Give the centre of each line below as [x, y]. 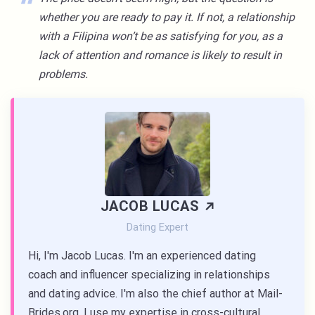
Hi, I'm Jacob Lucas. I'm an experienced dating [142, 256]
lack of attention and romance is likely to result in [160, 56]
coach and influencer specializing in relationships [149, 275]
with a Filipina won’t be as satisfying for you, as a [161, 37]
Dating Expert [157, 227]
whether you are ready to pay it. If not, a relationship [167, 18]
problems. [65, 75]
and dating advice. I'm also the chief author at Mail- [155, 294]
